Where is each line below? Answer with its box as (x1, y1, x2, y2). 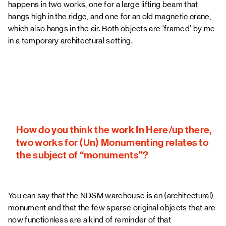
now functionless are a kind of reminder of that (8, 215, 172, 224)
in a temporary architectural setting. (8, 36, 133, 45)
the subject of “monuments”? (16, 149, 149, 161)
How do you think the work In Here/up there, (16, 124, 212, 136)
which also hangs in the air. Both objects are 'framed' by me (8, 24, 215, 33)
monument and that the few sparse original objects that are (8, 203, 216, 212)
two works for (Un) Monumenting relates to (16, 136, 209, 148)
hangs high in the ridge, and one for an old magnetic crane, (8, 12, 211, 21)
